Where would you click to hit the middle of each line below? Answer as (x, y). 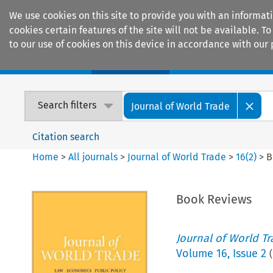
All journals (94, 157)
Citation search (66, 136)
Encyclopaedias (225, 62)
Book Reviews (214, 199)
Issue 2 (249, 253)
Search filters (67, 105)
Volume (196, 253)
